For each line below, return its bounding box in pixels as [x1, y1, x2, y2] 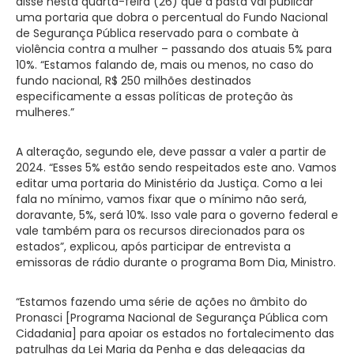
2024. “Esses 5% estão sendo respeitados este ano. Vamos [16, 159, 337, 175]
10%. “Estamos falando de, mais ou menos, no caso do [16, 56, 314, 73]
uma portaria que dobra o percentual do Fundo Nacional [16, 9, 328, 25]
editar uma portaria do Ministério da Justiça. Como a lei [16, 175, 322, 191]
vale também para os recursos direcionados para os [16, 222, 305, 239]
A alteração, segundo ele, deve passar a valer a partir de [16, 143, 326, 160]
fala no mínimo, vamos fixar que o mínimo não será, [16, 190, 307, 207]
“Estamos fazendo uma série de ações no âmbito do [16, 293, 307, 310]
